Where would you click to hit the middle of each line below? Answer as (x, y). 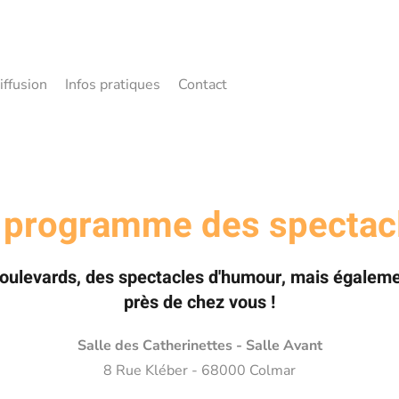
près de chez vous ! (199, 302)
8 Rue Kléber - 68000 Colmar (199, 370)
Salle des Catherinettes (155, 346)
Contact (203, 85)
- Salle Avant (279, 346)
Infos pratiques (113, 85)
